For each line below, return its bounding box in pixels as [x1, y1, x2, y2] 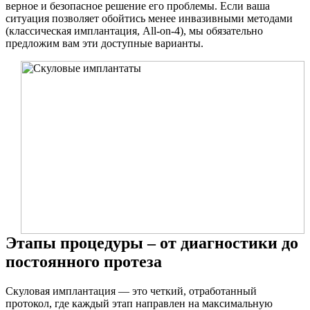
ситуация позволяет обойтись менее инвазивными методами [6, 12, 293, 25]
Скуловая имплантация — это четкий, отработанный [6, 285, 257, 297]
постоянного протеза [6, 253, 162, 271]
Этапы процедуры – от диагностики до [6, 234, 298, 253]
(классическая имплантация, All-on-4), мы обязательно [6, 25, 263, 37]
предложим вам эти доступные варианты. [6, 37, 203, 50]
